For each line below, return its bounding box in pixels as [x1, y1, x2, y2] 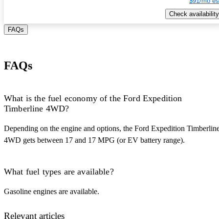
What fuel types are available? [4, 167, 114, 177]
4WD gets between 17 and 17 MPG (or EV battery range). [4, 136, 185, 145]
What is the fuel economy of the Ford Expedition [4, 93, 182, 104]
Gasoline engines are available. [4, 187, 99, 196]
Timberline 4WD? [4, 104, 69, 114]
